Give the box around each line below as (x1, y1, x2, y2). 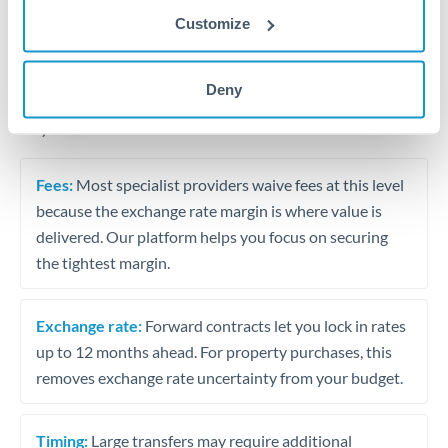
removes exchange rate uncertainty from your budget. (36, 367, 403, 387)
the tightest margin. (36, 252, 170, 272)
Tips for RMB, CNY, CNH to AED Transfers (20, 66, 326, 85)
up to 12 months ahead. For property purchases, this (36, 341, 392, 361)
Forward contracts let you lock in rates (142, 315, 406, 335)
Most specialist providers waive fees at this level (73, 174, 404, 194)
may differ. (20, 118, 91, 137)
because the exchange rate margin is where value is (36, 200, 382, 220)
